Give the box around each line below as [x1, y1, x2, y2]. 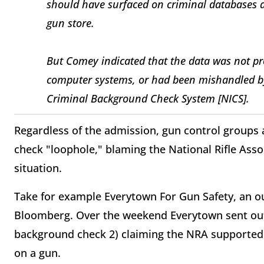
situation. [14, 161, 65, 175]
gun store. [47, 15, 94, 30]
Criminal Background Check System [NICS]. [47, 91, 249, 105]
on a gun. [14, 246, 61, 260]
